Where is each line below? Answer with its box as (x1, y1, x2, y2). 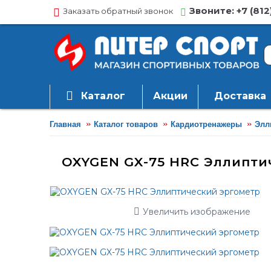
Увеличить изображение (142, 206, 250, 217)
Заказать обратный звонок (63, 6, 173, 16)
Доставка (214, 90, 266, 102)
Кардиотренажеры (171, 119, 242, 129)
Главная (50, 119, 81, 129)
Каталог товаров (94, 119, 158, 129)
